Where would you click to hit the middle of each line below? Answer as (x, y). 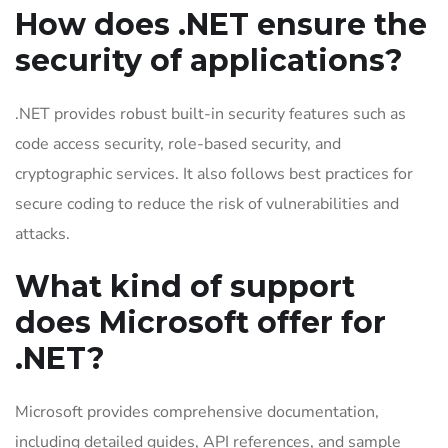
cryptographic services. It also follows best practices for (214, 174)
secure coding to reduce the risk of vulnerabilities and (207, 204)
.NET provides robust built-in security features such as (210, 114)
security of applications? (209, 60)
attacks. (42, 234)
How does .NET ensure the (221, 24)
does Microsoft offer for (200, 322)
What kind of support (185, 286)
